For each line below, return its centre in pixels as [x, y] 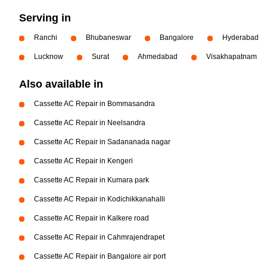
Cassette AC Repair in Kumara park [91, 180]
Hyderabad [240, 38]
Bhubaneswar [108, 38]
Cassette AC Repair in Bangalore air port [100, 256]
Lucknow [49, 57]
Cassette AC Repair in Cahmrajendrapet [99, 237]
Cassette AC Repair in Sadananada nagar [102, 142]
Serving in [45, 18]
